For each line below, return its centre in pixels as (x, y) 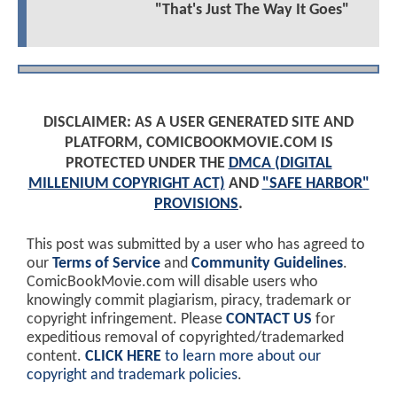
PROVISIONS (196, 205)
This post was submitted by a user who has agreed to (196, 245)
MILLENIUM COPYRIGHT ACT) (126, 184)
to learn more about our (241, 357)
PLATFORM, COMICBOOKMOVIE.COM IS (198, 144)
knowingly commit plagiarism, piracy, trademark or (189, 301)
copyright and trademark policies (132, 376)
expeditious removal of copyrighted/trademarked (185, 339)
